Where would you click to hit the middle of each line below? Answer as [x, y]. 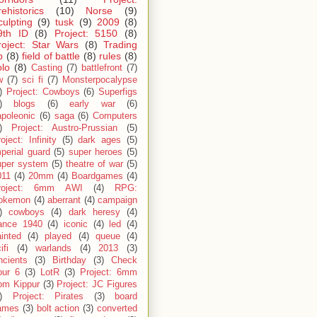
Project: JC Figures [97, 285]
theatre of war [94, 165]
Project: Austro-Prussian [64, 128]
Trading [120, 45]
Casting [47, 68]
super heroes [96, 152]
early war [92, 104]
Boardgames [97, 177]
